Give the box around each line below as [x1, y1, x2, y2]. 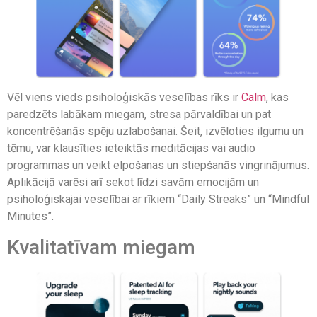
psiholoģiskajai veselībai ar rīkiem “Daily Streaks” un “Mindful [7, 192, 309, 207]
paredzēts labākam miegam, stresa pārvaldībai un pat [7, 108, 271, 122]
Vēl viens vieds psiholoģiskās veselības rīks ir [7, 91, 241, 105]
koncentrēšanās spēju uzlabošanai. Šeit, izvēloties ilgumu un [7, 125, 304, 139]
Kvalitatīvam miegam [7, 235, 195, 259]
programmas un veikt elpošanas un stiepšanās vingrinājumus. [7, 158, 309, 173]
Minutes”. [7, 209, 54, 224]
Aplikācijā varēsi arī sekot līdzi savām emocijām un [7, 175, 259, 190]
